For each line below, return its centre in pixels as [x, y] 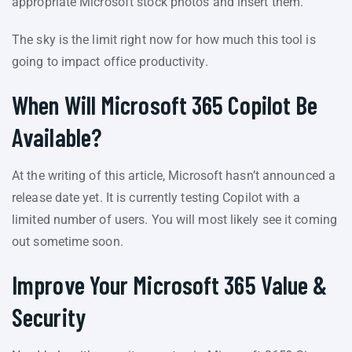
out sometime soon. [68, 241]
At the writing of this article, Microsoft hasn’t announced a [174, 175]
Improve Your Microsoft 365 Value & [170, 284]
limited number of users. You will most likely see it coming [174, 219]
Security [49, 316]
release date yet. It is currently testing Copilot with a [156, 197]
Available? [57, 136]
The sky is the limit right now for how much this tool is [164, 39]
